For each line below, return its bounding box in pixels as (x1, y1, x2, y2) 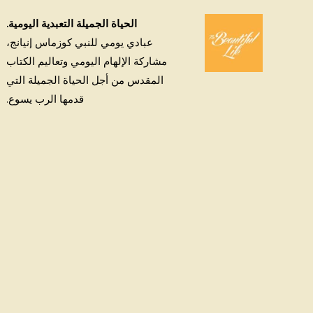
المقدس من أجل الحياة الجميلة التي (6, 73, 164, 87)
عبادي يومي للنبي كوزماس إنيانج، (6, 35, 154, 49)
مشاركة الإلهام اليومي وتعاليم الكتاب (6, 54, 168, 68)
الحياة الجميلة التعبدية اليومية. (6, 16, 138, 30)
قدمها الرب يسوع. (6, 92, 85, 105)
